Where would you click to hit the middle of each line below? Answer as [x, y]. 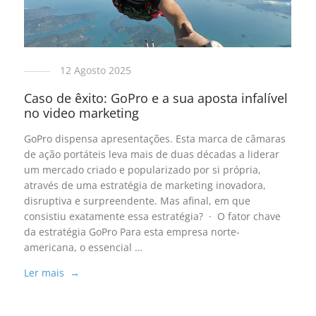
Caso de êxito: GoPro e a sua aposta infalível [156, 98]
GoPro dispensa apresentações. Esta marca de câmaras [154, 139]
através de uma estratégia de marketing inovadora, [145, 186]
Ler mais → [51, 273]
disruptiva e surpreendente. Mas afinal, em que [137, 201]
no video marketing [81, 113]
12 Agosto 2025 [95, 71]
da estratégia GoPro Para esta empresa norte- [132, 232]
